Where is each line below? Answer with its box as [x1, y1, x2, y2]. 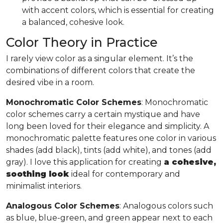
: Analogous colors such [119, 201, 213, 211]
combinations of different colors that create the [6, 65, 195, 75]
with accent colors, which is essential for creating [22, 5, 214, 15]
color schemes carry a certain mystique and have [6, 109, 200, 119]
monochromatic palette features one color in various [6, 133, 216, 143]
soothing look [6, 169, 71, 179]
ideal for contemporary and [71, 169, 180, 179]
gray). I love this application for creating [6, 157, 164, 167]
